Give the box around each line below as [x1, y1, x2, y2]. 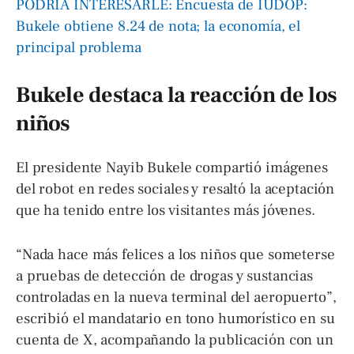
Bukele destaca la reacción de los [16, 81, 337, 109]
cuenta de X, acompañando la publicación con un [16, 330, 333, 349]
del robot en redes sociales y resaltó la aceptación [16, 179, 335, 198]
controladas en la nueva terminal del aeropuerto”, [16, 287, 337, 307]
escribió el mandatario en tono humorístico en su [16, 308, 335, 328]
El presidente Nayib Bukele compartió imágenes [16, 158, 329, 177]
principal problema [16, 37, 141, 57]
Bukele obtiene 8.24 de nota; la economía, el [16, 16, 301, 36]
